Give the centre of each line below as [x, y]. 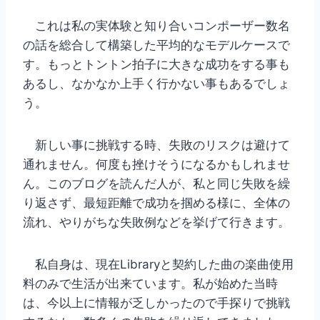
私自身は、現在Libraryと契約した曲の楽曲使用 [158, 265]
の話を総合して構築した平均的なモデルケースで [156, 45]
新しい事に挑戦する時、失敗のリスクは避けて [156, 145]
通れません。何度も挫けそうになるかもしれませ [156, 165]
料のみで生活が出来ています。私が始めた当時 [150, 284]
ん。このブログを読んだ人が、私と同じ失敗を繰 [156, 184]
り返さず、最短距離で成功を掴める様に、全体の [156, 203]
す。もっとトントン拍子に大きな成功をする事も [156, 65]
